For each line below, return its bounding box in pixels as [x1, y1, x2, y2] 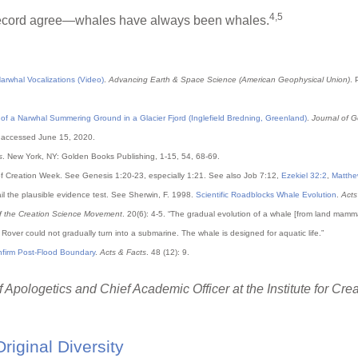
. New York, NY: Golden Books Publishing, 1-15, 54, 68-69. [2, 151, 220, 161]
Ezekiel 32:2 [281, 170, 327, 180]
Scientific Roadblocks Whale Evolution [196, 189, 336, 199]
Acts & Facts [100, 247, 146, 257]
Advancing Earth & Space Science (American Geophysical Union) [109, 74, 350, 84]
